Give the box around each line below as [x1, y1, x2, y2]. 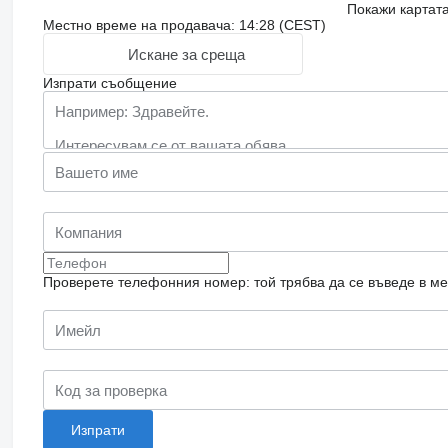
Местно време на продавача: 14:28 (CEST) [42, 17, 326, 34]
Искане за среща [127, 45, 245, 63]
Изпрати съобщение [42, 75, 177, 92]
